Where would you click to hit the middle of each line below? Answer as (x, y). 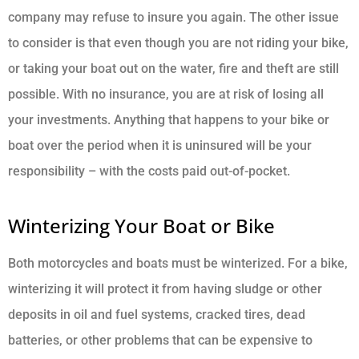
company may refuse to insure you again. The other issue (173, 18)
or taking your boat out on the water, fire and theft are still (173, 69)
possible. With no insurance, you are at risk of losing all (166, 95)
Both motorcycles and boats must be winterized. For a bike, (178, 264)
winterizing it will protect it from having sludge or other (165, 289)
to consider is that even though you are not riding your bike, (178, 43)
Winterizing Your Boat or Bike (141, 226)
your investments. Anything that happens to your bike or (169, 120)
